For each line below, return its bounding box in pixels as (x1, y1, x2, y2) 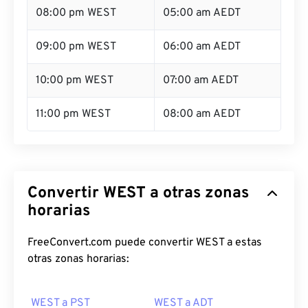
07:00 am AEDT (163, 74, 239, 87)
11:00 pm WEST (36, 107, 111, 121)
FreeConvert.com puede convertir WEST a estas (27, 236, 262, 250)
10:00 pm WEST (36, 74, 113, 87)
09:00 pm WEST (36, 40, 116, 54)
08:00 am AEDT (163, 107, 241, 121)
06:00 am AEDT (163, 40, 241, 54)
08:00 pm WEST (36, 6, 116, 20)
